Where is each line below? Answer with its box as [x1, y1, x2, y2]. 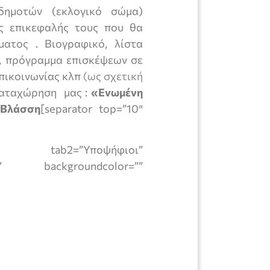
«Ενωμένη [91, 86, 143, 99]
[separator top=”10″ [40, 102, 143, 115]
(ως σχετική [83, 69, 143, 83]
